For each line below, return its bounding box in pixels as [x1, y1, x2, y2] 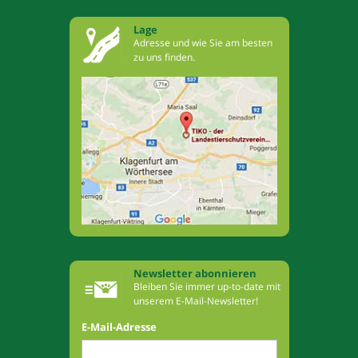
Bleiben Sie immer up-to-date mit [133, 280, 280, 294]
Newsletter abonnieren [133, 266, 257, 281]
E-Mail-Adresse [81, 320, 157, 335]
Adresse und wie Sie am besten [133, 36, 272, 50]
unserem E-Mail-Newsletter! [133, 294, 258, 308]
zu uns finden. [133, 50, 195, 65]
